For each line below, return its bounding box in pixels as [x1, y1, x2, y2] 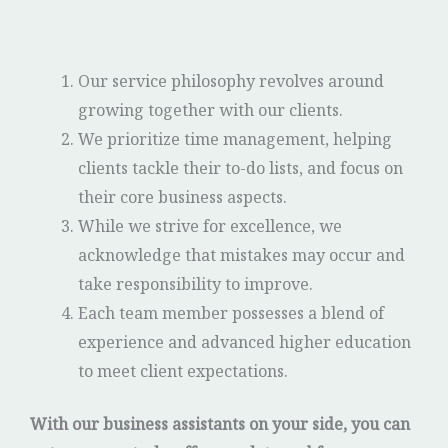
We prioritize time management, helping [78, 129, 392, 157]
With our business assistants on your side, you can [30, 414, 410, 442]
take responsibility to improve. [78, 274, 313, 302]
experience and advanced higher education [78, 332, 411, 360]
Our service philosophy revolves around [78, 71, 384, 99]
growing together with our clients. [78, 100, 343, 128]
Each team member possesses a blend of [78, 303, 384, 331]
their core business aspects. [78, 187, 287, 215]
